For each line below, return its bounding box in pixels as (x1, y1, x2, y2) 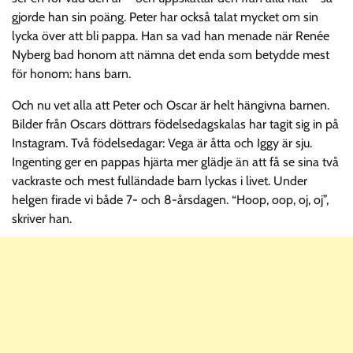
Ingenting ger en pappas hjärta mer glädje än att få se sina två (12, 154, 339, 169)
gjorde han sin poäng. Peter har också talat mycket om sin (12, 9, 318, 24)
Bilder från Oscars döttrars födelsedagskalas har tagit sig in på (12, 116, 339, 132)
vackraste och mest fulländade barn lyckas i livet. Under (12, 173, 307, 188)
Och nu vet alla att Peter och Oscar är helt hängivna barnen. (12, 97, 329, 113)
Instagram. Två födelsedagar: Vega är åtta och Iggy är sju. (12, 135, 312, 150)
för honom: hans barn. (12, 65, 131, 81)
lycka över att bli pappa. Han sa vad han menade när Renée (12, 28, 329, 43)
